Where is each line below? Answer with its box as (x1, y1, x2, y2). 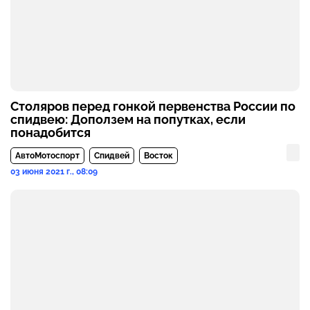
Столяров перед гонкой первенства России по (10, 98, 295, 113)
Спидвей (94, 150, 129, 161)
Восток (144, 150, 173, 161)
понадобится (10, 125, 91, 140)
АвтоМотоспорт (15, 150, 80, 161)
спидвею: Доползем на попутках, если (10, 111, 246, 127)
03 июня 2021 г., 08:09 (10, 166, 98, 176)
